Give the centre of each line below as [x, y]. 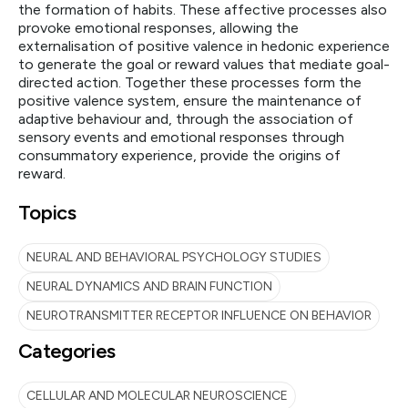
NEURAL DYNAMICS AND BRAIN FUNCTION [149, 286]
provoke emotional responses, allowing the [158, 28]
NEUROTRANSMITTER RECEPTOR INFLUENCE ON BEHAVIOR [199, 316]
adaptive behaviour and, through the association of [186, 119]
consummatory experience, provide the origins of [179, 155]
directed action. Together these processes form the [190, 82]
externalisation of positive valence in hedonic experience [204, 46]
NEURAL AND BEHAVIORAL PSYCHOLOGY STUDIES [174, 257]
